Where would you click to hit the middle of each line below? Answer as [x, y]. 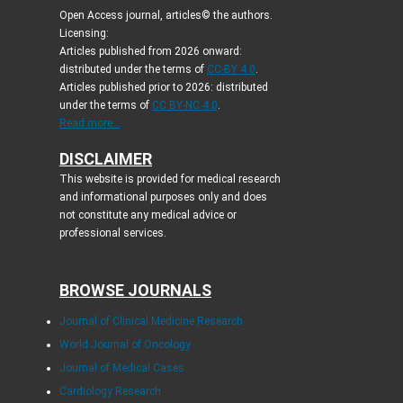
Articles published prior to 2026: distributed [163, 88]
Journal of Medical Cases [121, 368]
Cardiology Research [110, 392]
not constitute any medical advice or [148, 215]
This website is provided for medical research [170, 179]
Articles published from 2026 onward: [150, 52]
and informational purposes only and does [163, 197]
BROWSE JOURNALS [135, 291]
